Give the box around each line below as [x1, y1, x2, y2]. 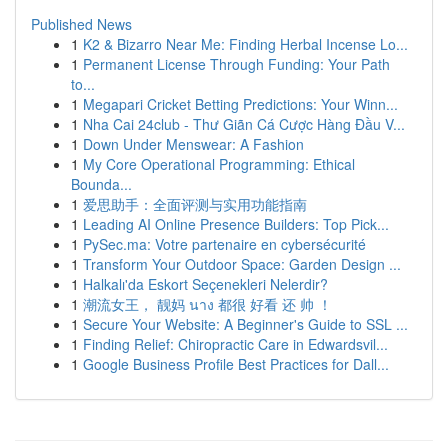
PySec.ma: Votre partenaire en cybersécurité [83, 234, 366, 254]
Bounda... [71, 174, 132, 194]
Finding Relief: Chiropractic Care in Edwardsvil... [83, 334, 388, 354]
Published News [31, 14, 132, 34]
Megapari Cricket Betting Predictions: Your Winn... [83, 94, 398, 114]
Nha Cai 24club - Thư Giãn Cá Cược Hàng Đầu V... [83, 114, 405, 134]
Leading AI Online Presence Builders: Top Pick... [83, 214, 389, 234]
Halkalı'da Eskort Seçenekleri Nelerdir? [83, 274, 328, 294]
